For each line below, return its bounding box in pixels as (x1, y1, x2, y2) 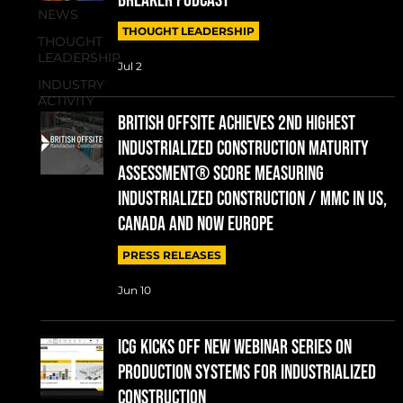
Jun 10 (117, 283, 151, 298)
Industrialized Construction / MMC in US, (117, 186, 387, 211)
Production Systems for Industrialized (117, 360, 376, 385)
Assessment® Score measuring (117, 161, 324, 186)
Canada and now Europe (117, 211, 273, 237)
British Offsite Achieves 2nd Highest (117, 111, 355, 136)
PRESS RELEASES (121, 247, 221, 262)
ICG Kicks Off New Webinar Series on (117, 335, 352, 360)
